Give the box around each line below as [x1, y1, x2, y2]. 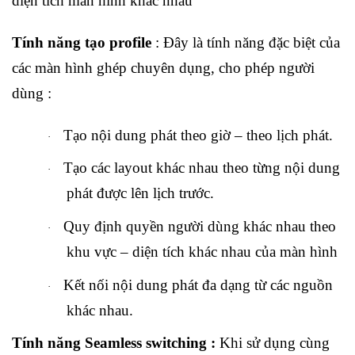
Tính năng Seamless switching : [12, 334, 216, 352]
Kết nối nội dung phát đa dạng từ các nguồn [63, 276, 333, 293]
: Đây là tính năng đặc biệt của [151, 34, 340, 52]
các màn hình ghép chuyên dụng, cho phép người [12, 59, 315, 77]
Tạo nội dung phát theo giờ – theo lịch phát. [63, 126, 333, 143]
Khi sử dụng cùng [216, 334, 330, 352]
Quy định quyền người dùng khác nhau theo [63, 218, 336, 235]
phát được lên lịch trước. [66, 185, 214, 202]
